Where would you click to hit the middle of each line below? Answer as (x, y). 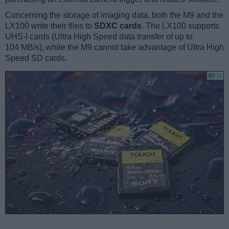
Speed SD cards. (36, 58)
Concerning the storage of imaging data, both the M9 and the (114, 15)
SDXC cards (118, 26)
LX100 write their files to (50, 26)
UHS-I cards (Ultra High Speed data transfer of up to (99, 37)
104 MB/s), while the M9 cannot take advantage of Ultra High (114, 48)
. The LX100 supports (180, 26)
